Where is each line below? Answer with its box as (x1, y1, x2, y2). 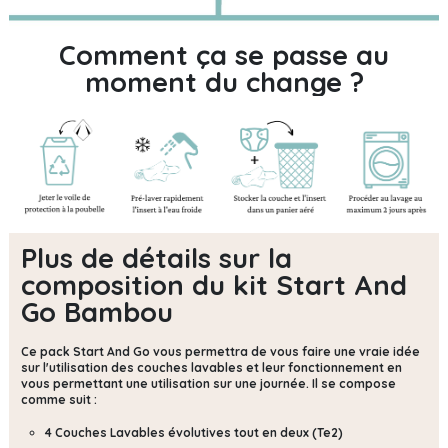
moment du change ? (84, 65, 364, 100)
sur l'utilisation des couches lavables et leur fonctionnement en (21, 359, 402, 375)
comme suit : (21, 391, 100, 407)
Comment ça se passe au (59, 38, 389, 73)
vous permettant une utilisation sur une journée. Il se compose (21, 375, 396, 391)
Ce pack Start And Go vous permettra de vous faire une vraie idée (21, 343, 420, 359)
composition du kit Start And (21, 267, 407, 302)
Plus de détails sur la (21, 240, 292, 275)
